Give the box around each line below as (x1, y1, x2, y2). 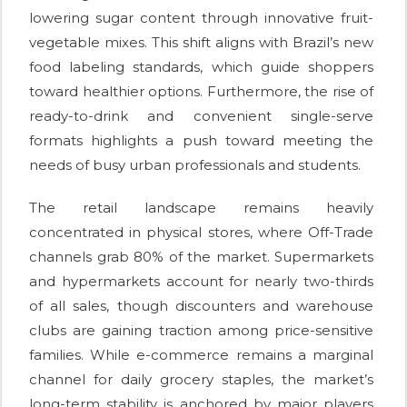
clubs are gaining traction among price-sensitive (29, 321, 373, 339)
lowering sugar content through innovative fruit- (29, 8, 373, 26)
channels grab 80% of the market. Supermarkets (29, 247, 373, 265)
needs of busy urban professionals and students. (29, 155, 361, 174)
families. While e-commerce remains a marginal (29, 345, 373, 363)
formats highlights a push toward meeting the (29, 131, 373, 149)
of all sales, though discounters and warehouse (29, 296, 373, 314)
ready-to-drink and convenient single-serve (29, 106, 373, 124)
